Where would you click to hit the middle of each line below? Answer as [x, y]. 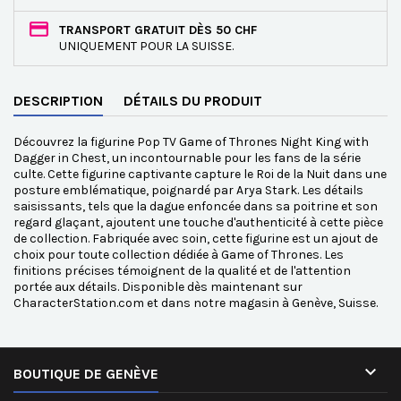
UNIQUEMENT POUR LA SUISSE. [146, 46]
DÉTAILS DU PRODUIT [193, 101]
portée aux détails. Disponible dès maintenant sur [158, 287]
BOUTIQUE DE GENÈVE [86, 374]
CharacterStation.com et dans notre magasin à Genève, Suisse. [196, 303]
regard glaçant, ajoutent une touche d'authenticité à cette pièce [198, 222]
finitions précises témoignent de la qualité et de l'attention [182, 271]
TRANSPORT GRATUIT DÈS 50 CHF [158, 30]
